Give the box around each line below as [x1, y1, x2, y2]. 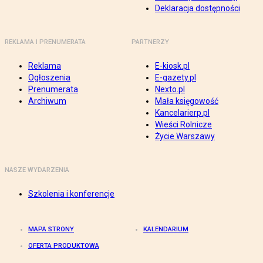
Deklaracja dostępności [155, 4, 240, 14]
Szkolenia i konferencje [28, 189, 114, 199]
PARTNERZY [131, 38, 169, 46]
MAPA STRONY [28, 225, 74, 234]
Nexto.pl [155, 85, 185, 95]
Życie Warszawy [155, 131, 215, 141]
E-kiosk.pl [155, 61, 190, 71]
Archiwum [28, 96, 66, 106]
